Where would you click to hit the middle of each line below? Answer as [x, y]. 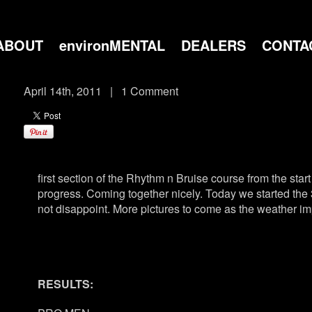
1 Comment [149, 91]
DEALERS [213, 45]
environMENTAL [112, 45]
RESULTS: [65, 284]
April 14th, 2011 [62, 91]
